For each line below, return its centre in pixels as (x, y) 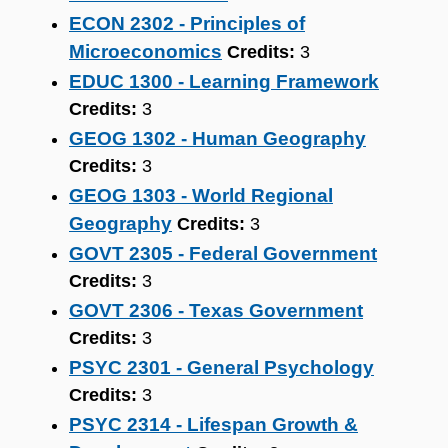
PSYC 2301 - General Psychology (221, 367)
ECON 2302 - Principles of (187, 23)
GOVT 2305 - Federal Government (223, 253)
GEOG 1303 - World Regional (201, 195)
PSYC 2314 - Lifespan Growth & (213, 424)
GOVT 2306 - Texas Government (216, 310)
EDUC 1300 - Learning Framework (224, 81)
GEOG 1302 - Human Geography (217, 138)
